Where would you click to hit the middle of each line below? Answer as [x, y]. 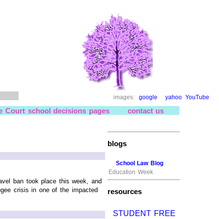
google [148, 97]
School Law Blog [139, 164]
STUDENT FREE [143, 213]
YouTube [197, 97]
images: [126, 97]
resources [125, 192]
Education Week [131, 172]
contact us [146, 110]
